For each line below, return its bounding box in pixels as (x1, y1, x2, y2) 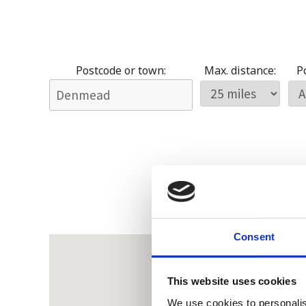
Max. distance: (204, 63, 276, 79)
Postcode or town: (76, 63, 166, 79)
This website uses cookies (167, 275, 296, 288)
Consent (234, 230, 275, 242)
